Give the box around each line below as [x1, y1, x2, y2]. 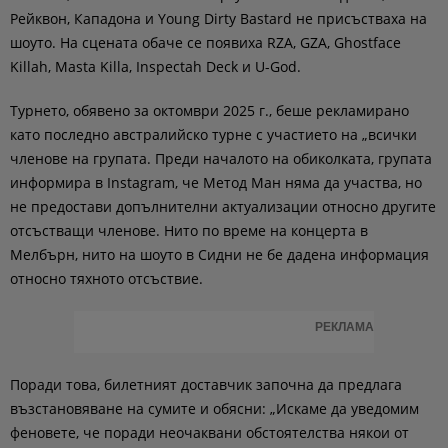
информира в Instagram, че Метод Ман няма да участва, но [10, 173, 422, 192]
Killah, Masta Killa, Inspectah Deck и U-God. [10, 57, 301, 76]
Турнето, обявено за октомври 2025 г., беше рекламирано [10, 101, 409, 120]
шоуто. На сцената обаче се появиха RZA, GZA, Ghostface [10, 33, 401, 52]
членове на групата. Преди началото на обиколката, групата [10, 149, 432, 168]
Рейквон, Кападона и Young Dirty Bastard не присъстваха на [10, 9, 427, 28]
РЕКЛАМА [315, 320, 374, 334]
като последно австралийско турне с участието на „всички [10, 125, 417, 144]
